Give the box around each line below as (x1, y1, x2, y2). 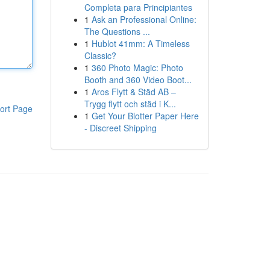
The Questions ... (84, 25, 150, 37)
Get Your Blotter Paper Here (91, 110, 199, 122)
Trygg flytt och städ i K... (84, 98, 176, 110)
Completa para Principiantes (84, 1, 192, 13)
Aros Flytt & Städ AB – (91, 86, 176, 98)
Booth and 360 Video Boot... (84, 74, 192, 86)
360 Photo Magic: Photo (91, 61, 183, 74)
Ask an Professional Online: (91, 13, 196, 25)
